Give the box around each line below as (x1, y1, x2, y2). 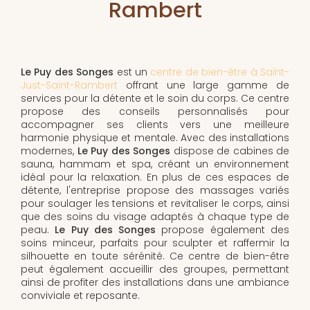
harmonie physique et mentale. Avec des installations (21, 130, 289, 145)
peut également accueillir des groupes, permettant (21, 262, 289, 276)
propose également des (161, 222, 290, 237)
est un (113, 64, 151, 79)
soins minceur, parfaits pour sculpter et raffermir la (21, 235, 289, 250)
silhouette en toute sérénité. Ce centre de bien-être (21, 248, 289, 263)
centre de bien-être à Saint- (150, 64, 290, 79)
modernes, (21, 143, 77, 158)
